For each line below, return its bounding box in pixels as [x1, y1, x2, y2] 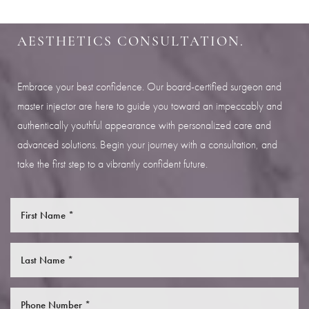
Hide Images [152, 42, 195, 54]
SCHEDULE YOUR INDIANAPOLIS [17, 13, 263, 28]
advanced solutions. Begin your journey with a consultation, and [17, 137, 277, 152]
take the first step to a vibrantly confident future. [17, 157, 208, 172]
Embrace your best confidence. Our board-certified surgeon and [17, 79, 281, 94]
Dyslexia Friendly [37, 42, 92, 54]
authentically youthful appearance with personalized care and [17, 118, 271, 133]
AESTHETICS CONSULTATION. [17, 35, 244, 50]
